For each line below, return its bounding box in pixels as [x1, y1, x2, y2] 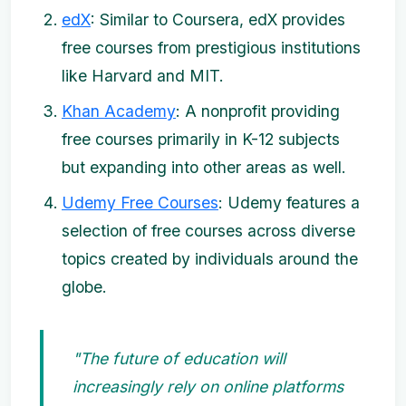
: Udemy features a [218, 193, 360, 213]
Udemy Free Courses [62, 193, 218, 213]
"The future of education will [72, 349, 285, 369]
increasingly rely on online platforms [72, 377, 343, 397]
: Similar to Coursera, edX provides [91, 10, 345, 30]
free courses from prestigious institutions [62, 38, 361, 58]
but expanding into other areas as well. [62, 158, 346, 178]
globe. [62, 277, 107, 297]
